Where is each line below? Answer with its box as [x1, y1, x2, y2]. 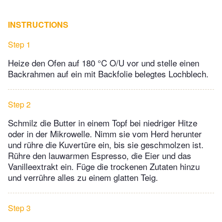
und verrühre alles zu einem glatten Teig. [8, 171, 158, 184]
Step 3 [8, 202, 31, 214]
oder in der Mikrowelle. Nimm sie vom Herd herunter [8, 127, 202, 140]
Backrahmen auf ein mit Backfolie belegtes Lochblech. [8, 67, 209, 80]
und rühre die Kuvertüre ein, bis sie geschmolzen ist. [8, 138, 204, 151]
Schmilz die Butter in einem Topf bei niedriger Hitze [8, 116, 197, 129]
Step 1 [8, 39, 31, 51]
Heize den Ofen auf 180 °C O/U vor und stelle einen [8, 56, 199, 69]
